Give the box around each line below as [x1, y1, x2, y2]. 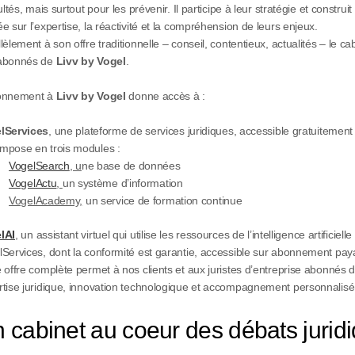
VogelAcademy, [9, 194, 83, 207]
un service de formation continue [82, 194, 242, 207]
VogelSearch [9, 159, 70, 172]
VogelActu [9, 177, 57, 189]
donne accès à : [125, 90, 205, 102]
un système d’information [62, 177, 183, 189]
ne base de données [81, 159, 181, 172]
